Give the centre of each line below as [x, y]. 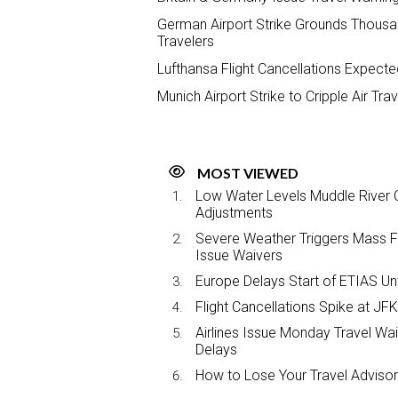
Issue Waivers [239, 256]
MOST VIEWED [248, 173]
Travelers [186, 42]
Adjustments [234, 213]
